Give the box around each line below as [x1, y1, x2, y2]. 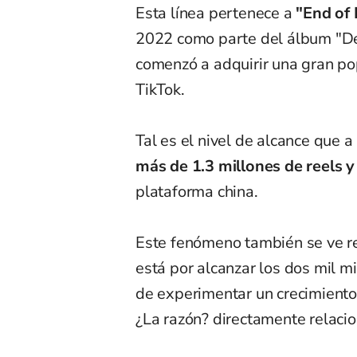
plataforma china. [135, 181, 258, 203]
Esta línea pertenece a [135, 2, 296, 25]
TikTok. [135, 79, 185, 101]
